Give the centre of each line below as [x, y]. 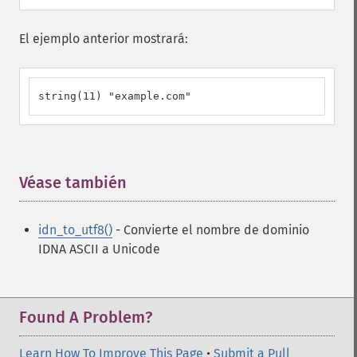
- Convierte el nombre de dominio [211, 230]
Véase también [73, 182]
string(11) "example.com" [115, 96]
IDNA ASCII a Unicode [99, 249]
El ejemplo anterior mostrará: [104, 39]
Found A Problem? [86, 317]
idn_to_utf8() [75, 230]
